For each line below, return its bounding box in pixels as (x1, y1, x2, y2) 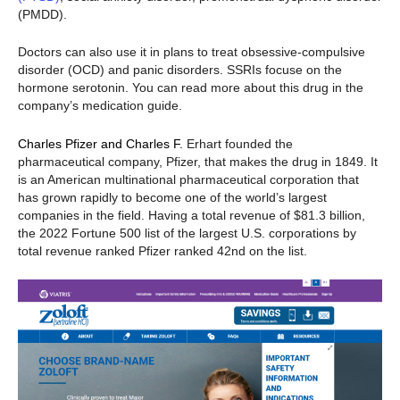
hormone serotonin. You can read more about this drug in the (18, 80, 363, 96)
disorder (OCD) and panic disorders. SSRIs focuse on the (18, 62, 342, 78)
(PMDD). (18, 7, 67, 22)
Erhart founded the (183, 136, 293, 151)
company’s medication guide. (18, 98, 182, 113)
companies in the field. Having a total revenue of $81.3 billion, (18, 207, 365, 222)
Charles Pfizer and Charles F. (18, 136, 183, 151)
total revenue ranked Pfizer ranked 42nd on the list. (18, 243, 307, 258)
